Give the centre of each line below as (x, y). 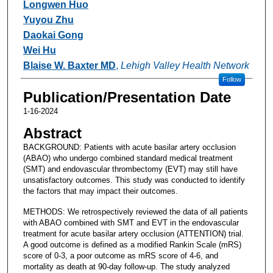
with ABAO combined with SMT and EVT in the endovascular (131, 222)
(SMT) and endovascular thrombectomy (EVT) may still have (130, 169)
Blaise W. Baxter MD (69, 65)
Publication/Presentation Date (127, 97)
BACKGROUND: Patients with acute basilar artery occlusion (129, 147)
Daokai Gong (53, 35)
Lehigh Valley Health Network (185, 65)
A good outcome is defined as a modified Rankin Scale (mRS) (132, 244)
